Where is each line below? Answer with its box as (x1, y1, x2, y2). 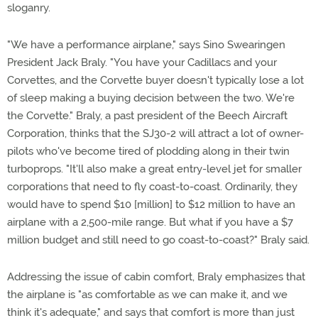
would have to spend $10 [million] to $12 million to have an (7, 198, 295, 211)
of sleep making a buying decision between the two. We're (7, 92, 295, 104)
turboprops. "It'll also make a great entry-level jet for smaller (7, 163, 302, 175)
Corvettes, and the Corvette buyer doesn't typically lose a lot (7, 74, 304, 87)
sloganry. (7, 1, 50, 14)
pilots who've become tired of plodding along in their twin (7, 145, 290, 158)
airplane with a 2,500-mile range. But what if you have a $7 (7, 216, 293, 229)
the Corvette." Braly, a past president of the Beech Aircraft (7, 109, 287, 122)
